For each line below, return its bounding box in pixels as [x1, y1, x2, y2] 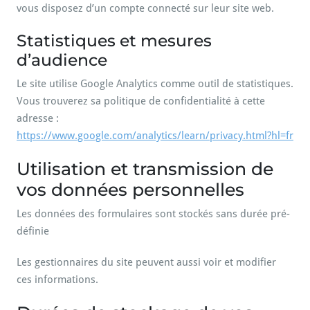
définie [17, 225, 49, 237]
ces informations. [17, 273, 98, 286]
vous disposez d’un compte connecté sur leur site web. [17, 2, 274, 15]
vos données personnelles [17, 179, 244, 200]
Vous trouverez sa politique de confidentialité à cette [17, 95, 265, 107]
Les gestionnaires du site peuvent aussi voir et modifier [17, 256, 276, 268]
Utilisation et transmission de [17, 158, 273, 179]
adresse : [17, 112, 59, 125]
